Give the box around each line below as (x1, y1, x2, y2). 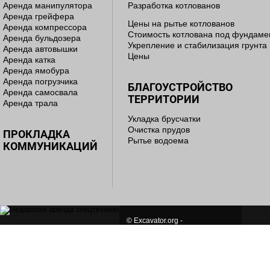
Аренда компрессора (3, 22, 87, 32)
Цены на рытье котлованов (128, 19, 234, 28)
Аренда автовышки (3, 44, 78, 54)
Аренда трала (3, 98, 58, 108)
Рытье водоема (128, 136, 189, 145)
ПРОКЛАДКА (3, 128, 70, 140)
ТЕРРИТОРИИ (128, 93, 199, 105)
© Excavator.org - (127, 216, 183, 225)
